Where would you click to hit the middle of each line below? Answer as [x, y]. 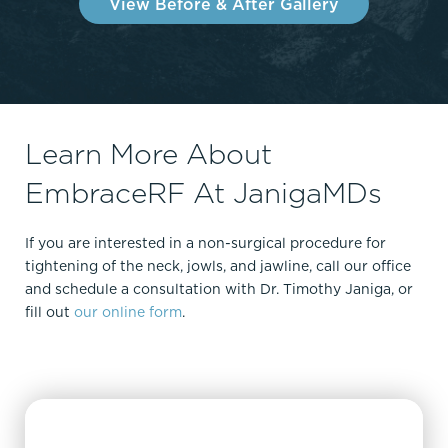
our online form [126, 312]
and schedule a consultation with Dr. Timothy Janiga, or [219, 289]
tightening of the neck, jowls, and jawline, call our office [218, 266]
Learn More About [148, 154]
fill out [47, 312]
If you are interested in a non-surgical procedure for [205, 243]
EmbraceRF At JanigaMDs [203, 193]
